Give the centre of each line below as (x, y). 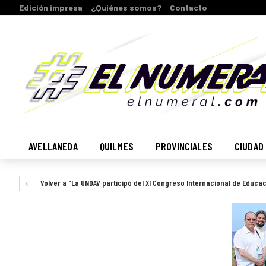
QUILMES (116, 146)
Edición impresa (51, 7)
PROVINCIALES (184, 146)
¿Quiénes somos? (126, 7)
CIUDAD (249, 146)
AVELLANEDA (53, 146)
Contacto (189, 7)
